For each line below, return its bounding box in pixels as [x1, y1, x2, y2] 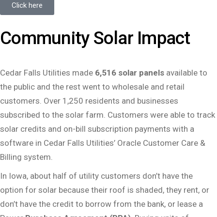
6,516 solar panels [95, 68, 164, 78]
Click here [12, 1, 43, 10]
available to [164, 68, 207, 78]
